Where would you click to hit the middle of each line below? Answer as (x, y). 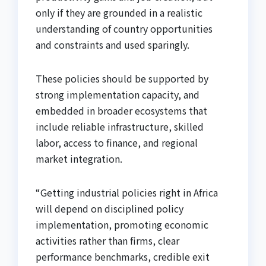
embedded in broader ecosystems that (121, 111)
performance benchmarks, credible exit (123, 257)
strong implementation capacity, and (118, 95)
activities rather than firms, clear (107, 241)
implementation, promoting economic (122, 225)
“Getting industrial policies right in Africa (127, 193)
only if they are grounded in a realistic (119, 13)
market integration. (79, 159)
